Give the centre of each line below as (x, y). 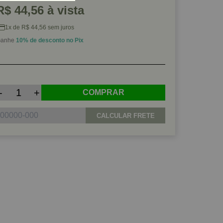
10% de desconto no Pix (50, 40)
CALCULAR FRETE (125, 115)
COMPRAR (103, 92)
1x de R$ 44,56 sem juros (40, 27)
